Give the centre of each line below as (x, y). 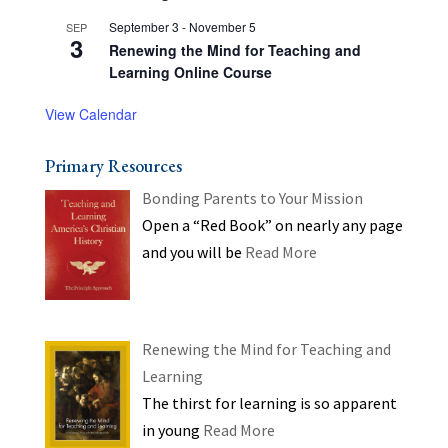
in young (172, 429)
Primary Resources (113, 166)
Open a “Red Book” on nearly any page (272, 225)
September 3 (143, 27)
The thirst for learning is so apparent (269, 402)
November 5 (222, 27)
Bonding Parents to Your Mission (252, 198)
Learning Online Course (190, 72)
